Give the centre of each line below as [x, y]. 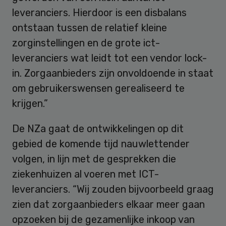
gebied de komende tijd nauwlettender [101, 144]
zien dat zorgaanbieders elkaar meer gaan [108, 204]
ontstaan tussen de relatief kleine [90, 27]
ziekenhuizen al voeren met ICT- [86, 174]
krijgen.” [30, 103]
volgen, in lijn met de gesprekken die [94, 159]
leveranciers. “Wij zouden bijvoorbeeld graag [113, 189]
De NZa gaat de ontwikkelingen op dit [98, 128]
